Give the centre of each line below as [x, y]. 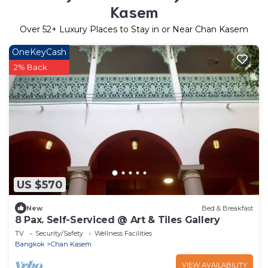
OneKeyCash [39, 52]
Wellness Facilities [123, 234]
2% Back [31, 67]
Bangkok [30, 244]
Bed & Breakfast [227, 208]
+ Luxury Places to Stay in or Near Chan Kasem [150, 30]
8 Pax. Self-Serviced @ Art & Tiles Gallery [118, 220]
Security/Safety [59, 234]
